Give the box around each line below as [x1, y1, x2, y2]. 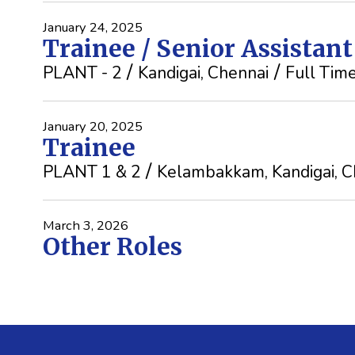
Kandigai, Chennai [138, 62, 269, 85]
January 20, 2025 [42, 117, 143, 136]
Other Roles [42, 231, 182, 262]
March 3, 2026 [42, 216, 128, 235]
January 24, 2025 [42, 18, 143, 37]
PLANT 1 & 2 [42, 161, 141, 184]
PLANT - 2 [42, 62, 122, 85]
